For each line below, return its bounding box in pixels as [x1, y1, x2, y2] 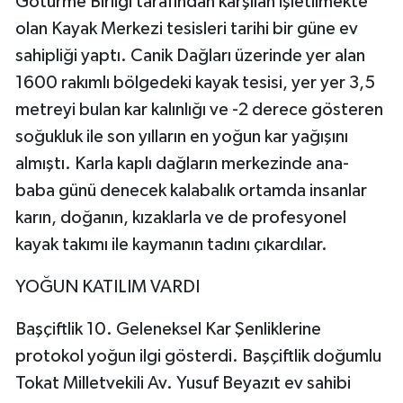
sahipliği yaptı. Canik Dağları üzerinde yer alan [15, 47, 365, 66]
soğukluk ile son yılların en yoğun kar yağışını [15, 128, 348, 147]
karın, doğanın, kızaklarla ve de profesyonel [15, 209, 346, 228]
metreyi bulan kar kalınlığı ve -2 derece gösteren [15, 101, 383, 120]
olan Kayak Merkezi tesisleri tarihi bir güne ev [15, 20, 358, 39]
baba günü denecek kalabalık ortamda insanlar [15, 182, 367, 201]
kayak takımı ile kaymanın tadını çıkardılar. [15, 236, 327, 255]
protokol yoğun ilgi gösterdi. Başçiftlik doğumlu [15, 347, 381, 366]
